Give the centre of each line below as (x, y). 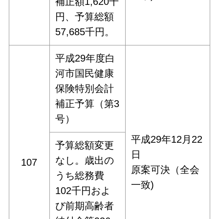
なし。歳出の (85, 161)
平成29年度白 (85, 58)
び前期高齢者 (85, 206)
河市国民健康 (85, 74)
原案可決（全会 (165, 170)
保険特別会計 (85, 89)
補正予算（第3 (88, 104)
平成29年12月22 (167, 140)
